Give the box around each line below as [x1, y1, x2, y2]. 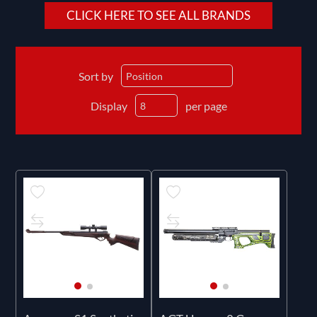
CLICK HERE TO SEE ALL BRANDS [67, 8, 250, 23]
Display [90, 98, 127, 113]
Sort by [78, 69, 113, 83]
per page [185, 98, 227, 113]
